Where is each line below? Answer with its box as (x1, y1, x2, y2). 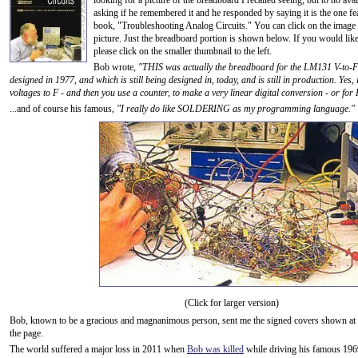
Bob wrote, (93, 62, 138, 73)
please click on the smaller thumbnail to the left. (93, 46, 272, 57)
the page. (10, 328, 46, 339)
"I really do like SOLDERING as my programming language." (117, 103, 355, 114)
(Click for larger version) (185, 297, 279, 308)
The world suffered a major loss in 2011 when (10, 344, 187, 355)
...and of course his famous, (10, 103, 117, 114)
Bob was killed (187, 344, 244, 355)
